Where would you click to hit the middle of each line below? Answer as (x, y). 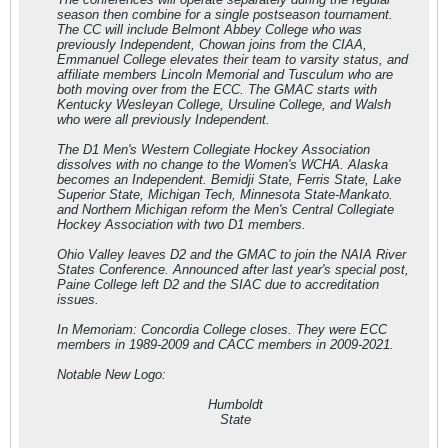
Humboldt (235, 405)
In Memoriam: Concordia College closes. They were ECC (222, 330)
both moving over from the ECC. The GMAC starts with (217, 90)
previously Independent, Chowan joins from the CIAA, (212, 45)
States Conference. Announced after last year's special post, (233, 270)
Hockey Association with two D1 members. (181, 225)
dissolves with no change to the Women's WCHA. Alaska (222, 165)
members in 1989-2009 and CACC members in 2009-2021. (225, 345)
